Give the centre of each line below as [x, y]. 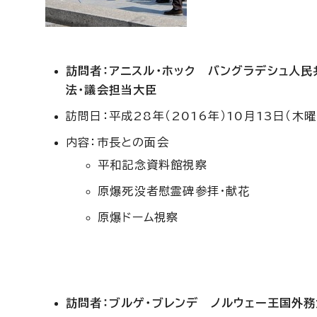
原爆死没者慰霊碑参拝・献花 [174, 191]
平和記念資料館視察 [152, 165]
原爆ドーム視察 [138, 217]
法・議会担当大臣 [112, 90]
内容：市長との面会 [117, 142]
